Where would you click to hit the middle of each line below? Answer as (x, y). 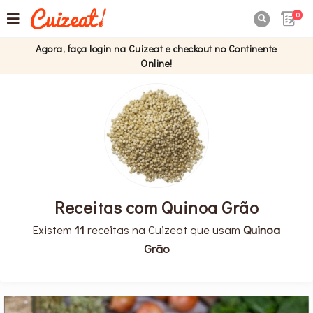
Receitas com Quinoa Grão (156, 207)
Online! (156, 63)
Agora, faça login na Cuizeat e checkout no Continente (156, 49)
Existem (54, 229)
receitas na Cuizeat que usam (164, 229)
